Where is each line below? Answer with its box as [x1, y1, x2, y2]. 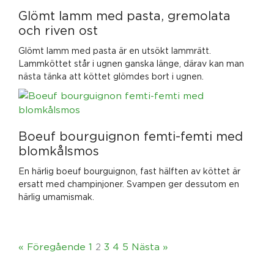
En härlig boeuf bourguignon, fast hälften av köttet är [18, 166, 240, 176]
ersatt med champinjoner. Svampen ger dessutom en [18, 179, 239, 188]
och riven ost [18, 23, 98, 37]
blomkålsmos [18, 144, 99, 157]
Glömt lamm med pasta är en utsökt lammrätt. [18, 45, 211, 55]
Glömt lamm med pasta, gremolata [18, 9, 231, 22]
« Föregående [18, 241, 86, 252]
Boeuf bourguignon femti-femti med [18, 129, 243, 143]
